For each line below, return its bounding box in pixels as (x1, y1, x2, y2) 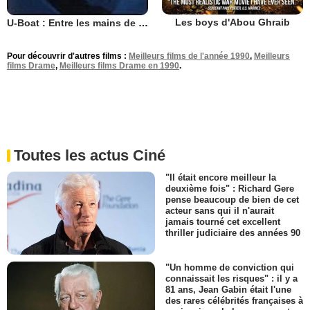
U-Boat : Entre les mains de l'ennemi (138, 17, 148, 28)
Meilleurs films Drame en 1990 (60, 60, 179, 71)
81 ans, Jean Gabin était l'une (165, 284, 291, 295)
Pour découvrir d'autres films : (7, 51, 129, 61)
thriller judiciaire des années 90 (165, 227, 300, 238)
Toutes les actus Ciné (14, 146, 165, 164)
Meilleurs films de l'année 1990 (129, 51, 250, 61)
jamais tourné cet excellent (165, 216, 280, 227)
